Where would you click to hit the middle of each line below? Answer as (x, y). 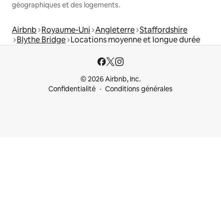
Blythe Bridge (41, 39)
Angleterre (115, 30)
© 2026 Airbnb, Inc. (110, 79)
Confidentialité (72, 89)
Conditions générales (139, 89)
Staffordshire (164, 30)
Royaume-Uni (66, 30)
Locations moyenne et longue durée (135, 39)
